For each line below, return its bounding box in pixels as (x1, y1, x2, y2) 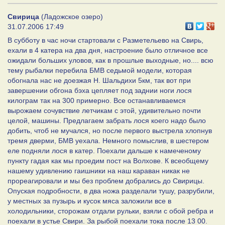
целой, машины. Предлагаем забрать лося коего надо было (8, 116, 206, 125)
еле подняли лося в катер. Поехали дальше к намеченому (8, 146, 201, 155)
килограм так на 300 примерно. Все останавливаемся (8, 96, 186, 104)
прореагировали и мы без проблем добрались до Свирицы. (8, 176, 204, 185)
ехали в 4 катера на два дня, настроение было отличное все (8, 46, 208, 54)
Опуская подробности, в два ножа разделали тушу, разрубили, (8, 186, 214, 195)
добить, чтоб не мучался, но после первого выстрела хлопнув (8, 126, 212, 135)
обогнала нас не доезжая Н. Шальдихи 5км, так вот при (8, 76, 191, 84)
